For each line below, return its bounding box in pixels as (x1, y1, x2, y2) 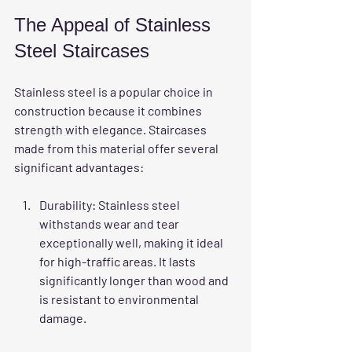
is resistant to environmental (39, 291, 201, 306)
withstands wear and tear (39, 215, 181, 231)
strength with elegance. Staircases (14, 121, 209, 137)
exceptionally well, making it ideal (39, 234, 225, 250)
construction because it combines (14, 102, 204, 118)
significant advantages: (14, 159, 144, 174)
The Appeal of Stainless (14, 13, 216, 35)
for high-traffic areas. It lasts (39, 253, 198, 269)
